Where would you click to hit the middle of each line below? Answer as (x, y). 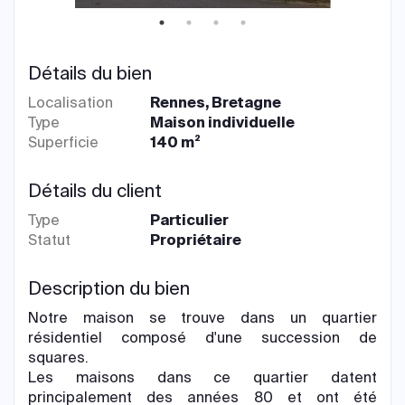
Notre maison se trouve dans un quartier (202, 318)
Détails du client (95, 191)
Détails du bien (90, 73)
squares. (58, 358)
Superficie (63, 142)
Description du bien (109, 288)
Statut (49, 240)
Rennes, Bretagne (216, 103)
